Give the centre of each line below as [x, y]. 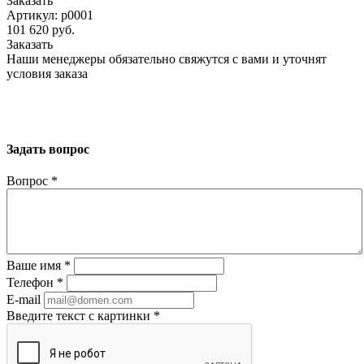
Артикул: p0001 [50, 15]
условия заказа [47, 73]
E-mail [24, 300]
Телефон [32, 283]
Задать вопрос [48, 149]
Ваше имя [35, 266]
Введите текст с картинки [80, 316]
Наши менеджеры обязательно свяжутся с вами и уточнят [167, 58]
